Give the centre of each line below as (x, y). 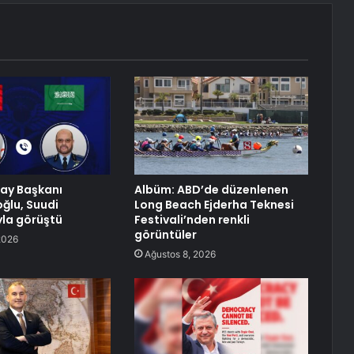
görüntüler (165, 235)
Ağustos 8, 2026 (180, 254)
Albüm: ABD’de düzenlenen (211, 190)
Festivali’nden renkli (192, 220)
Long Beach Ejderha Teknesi (214, 205)
